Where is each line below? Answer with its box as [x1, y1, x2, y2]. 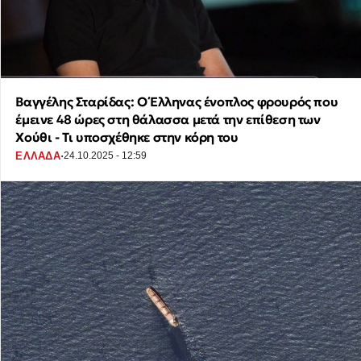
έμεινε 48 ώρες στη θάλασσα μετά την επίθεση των [15, 111, 321, 128]
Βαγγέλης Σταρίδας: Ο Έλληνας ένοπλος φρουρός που [15, 93, 338, 110]
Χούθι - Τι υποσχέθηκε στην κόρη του [15, 129, 239, 146]
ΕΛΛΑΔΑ [15, 149, 60, 162]
